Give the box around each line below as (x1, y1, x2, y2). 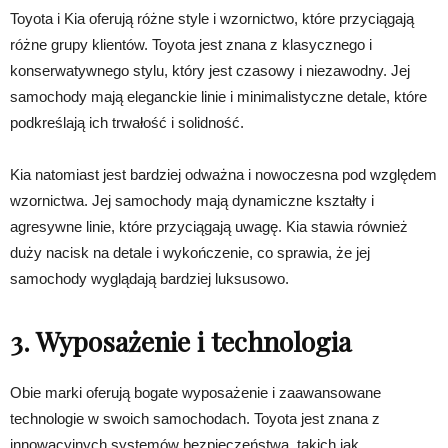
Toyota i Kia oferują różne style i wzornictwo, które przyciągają (10, 10, 414, 28)
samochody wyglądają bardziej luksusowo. (10, 270, 289, 288)
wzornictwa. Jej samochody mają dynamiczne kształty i (10, 192, 374, 210)
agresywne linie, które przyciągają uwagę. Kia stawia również (10, 218, 408, 236)
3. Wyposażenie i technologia (10, 323, 351, 360)
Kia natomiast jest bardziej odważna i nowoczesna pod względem (10, 166, 437, 184)
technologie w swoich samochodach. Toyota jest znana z (10, 410, 380, 428)
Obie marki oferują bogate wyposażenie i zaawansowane (10, 384, 381, 402)
